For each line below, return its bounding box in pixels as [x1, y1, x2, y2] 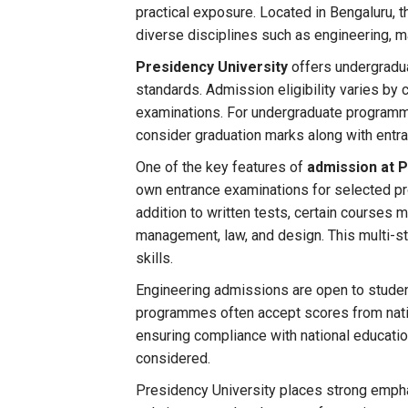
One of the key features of [136, 158, 308, 176]
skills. [136, 250, 174, 267]
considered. [136, 350, 211, 367]
